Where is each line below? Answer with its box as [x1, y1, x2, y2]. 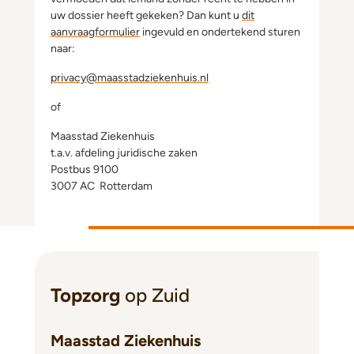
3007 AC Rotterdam [51, 179, 153, 193]
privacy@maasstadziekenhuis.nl [51, 71, 209, 85]
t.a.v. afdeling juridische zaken [51, 146, 198, 160]
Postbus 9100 [51, 163, 119, 176]
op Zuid [125, 284, 190, 307]
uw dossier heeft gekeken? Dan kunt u [51, 9, 242, 22]
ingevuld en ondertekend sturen [140, 25, 300, 39]
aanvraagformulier [51, 25, 140, 39]
